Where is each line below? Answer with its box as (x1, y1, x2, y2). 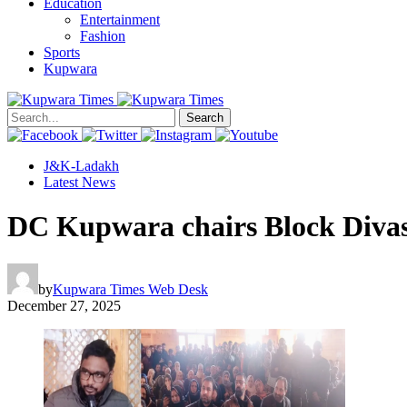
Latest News (44, 174, 115, 190)
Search (186, 110, 223, 124)
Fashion (80, 27, 125, 44)
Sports (44, 44, 80, 60)
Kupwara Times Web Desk (53, 281, 208, 297)
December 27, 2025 (7, 297, 121, 313)
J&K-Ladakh (44, 157, 119, 174)
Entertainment (80, 11, 160, 27)
